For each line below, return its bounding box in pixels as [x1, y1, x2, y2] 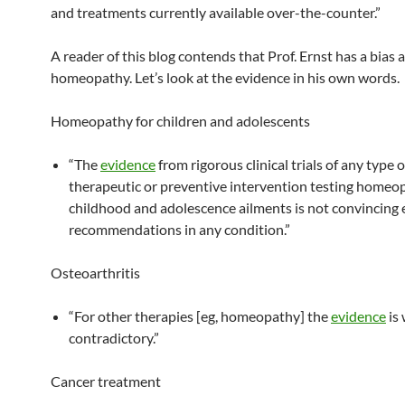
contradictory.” [69, 329, 159, 347]
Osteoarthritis [51, 264, 140, 282]
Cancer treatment [51, 372, 161, 391]
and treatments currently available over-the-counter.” [51, 4, 381, 22]
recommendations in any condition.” [69, 221, 290, 239]
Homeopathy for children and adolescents [51, 112, 310, 130]
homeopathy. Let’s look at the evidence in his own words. [51, 69, 400, 87]
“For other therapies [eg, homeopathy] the [69, 307, 331, 325]
